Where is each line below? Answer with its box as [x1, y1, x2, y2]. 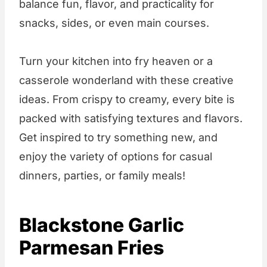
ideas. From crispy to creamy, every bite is [19, 93, 235, 106]
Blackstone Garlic [19, 213, 184, 237]
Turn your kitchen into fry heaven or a [19, 55, 213, 68]
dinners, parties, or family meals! [19, 169, 185, 182]
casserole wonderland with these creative [19, 74, 234, 87]
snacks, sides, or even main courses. [19, 17, 209, 30]
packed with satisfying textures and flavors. [19, 112, 243, 125]
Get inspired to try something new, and [19, 131, 218, 144]
